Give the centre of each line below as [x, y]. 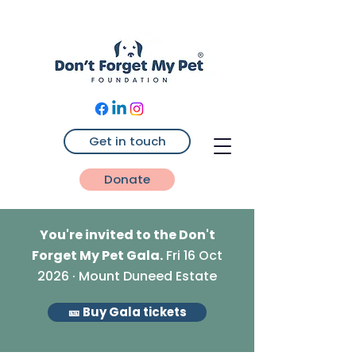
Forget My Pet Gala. [97, 255]
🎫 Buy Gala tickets [127, 312]
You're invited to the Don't [127, 235]
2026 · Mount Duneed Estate [127, 276]
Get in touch [127, 141]
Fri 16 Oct [193, 255]
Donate [127, 179]
